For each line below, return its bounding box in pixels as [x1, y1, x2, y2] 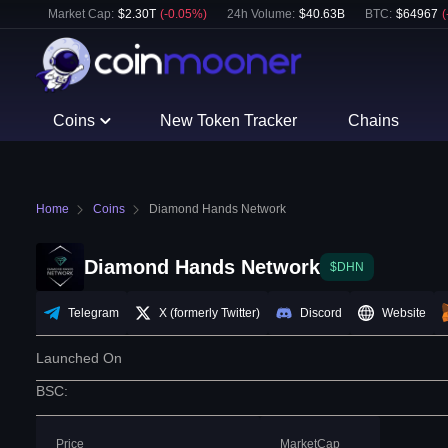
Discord [300, 306, 342, 321]
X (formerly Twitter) [159, 306, 260, 321]
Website [382, 306, 426, 321]
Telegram [68, 306, 119, 321]
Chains [347, 112, 399, 129]
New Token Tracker [160, 112, 298, 129]
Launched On [36, 350, 122, 367]
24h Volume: [227, 7, 295, 21]
